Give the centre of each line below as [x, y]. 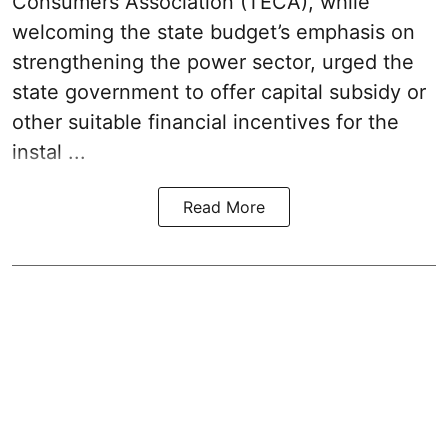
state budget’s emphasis [271, 32]
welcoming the [84, 32]
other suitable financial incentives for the [205, 122]
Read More [224, 207]
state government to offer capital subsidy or [219, 92]
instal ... [49, 152]
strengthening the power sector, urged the [213, 62]
